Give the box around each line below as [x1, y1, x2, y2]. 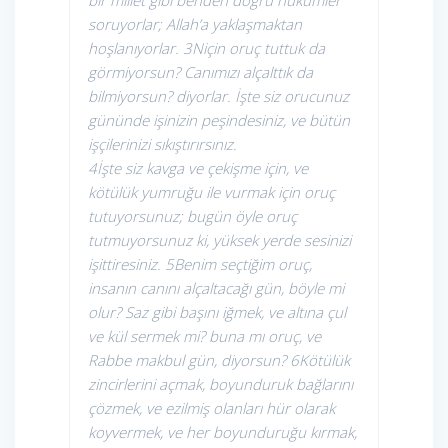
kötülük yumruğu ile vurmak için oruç [88, 182, 335, 203]
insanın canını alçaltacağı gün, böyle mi [88, 278, 344, 299]
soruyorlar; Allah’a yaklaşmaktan [88, 14, 302, 35]
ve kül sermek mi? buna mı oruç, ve [88, 326, 321, 347]
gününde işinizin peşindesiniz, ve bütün [88, 110, 350, 131]
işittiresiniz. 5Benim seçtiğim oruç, [88, 254, 312, 275]
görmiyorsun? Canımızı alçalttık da [88, 62, 313, 83]
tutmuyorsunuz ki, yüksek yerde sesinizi [88, 230, 351, 251]
